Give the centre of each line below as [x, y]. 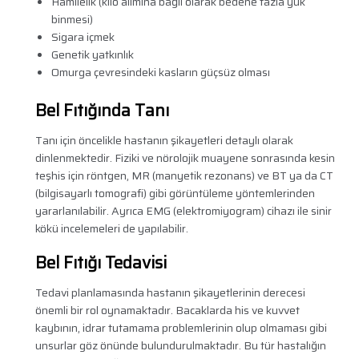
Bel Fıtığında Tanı [102, 111]
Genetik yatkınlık [92, 55]
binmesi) [72, 20]
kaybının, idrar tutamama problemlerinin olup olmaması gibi [181, 328]
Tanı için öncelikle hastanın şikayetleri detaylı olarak [164, 141]
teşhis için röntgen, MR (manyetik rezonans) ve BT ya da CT [184, 176]
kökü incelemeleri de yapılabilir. [111, 229]
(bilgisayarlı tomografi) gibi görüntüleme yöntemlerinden [175, 194]
